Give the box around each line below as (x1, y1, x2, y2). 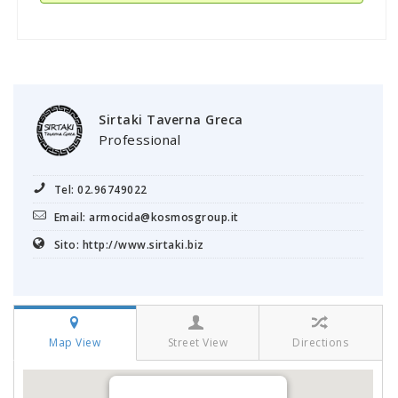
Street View (167, 334, 228, 350)
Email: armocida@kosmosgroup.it (53, 209, 239, 225)
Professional (99, 130, 180, 148)
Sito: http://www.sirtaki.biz (53, 236, 204, 252)
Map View (49, 334, 101, 350)
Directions (292, 334, 349, 350)
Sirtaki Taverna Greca (99, 110, 243, 128)
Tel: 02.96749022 (53, 181, 147, 197)
